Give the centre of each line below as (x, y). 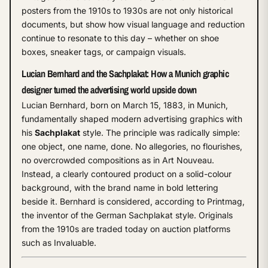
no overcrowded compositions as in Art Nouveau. (118, 160)
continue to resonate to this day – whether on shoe (120, 38)
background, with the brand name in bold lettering (120, 187)
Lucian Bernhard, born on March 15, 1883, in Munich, (125, 105)
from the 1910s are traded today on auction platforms (126, 229)
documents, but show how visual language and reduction (133, 24)
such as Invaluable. (59, 242)
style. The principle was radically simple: (160, 132)
